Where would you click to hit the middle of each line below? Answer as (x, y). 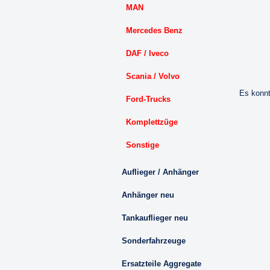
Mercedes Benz (154, 30)
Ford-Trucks (148, 99)
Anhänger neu (148, 195)
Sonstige (143, 145)
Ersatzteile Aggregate (162, 264)
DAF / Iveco (147, 53)
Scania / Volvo (153, 76)
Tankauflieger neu (155, 218)
